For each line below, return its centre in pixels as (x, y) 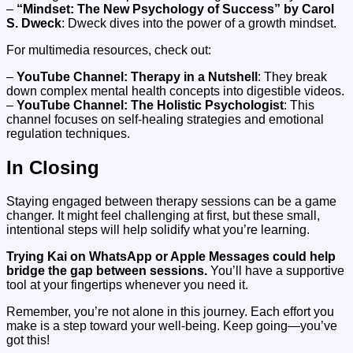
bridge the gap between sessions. (107, 270)
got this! (28, 340)
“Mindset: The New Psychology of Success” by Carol (175, 9)
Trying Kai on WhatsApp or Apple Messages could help (171, 256)
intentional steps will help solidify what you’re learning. (158, 229)
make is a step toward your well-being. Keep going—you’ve (172, 325)
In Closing (53, 167)
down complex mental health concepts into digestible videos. (175, 91)
